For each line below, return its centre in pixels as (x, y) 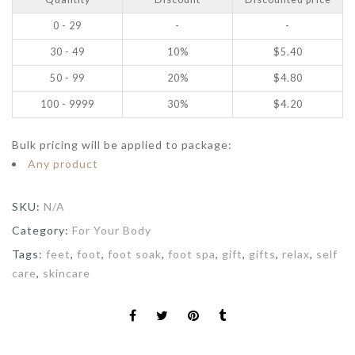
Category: (42, 230)
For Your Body (112, 230)
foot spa (192, 254)
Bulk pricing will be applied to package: (122, 144)
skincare (67, 273)
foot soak (135, 254)
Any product (63, 163)
